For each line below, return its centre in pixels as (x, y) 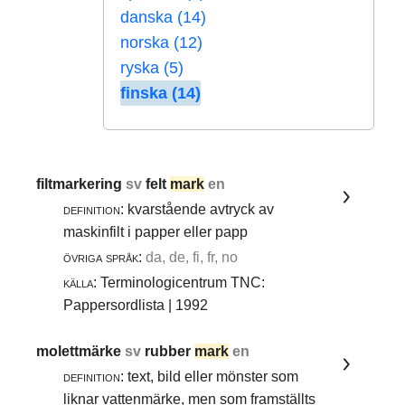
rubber (170, 352)
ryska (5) (151, 68)
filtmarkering (81, 184)
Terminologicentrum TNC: (181, 282)
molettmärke (81, 352)
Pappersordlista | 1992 (136, 305)
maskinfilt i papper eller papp (160, 231)
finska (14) (160, 94)
